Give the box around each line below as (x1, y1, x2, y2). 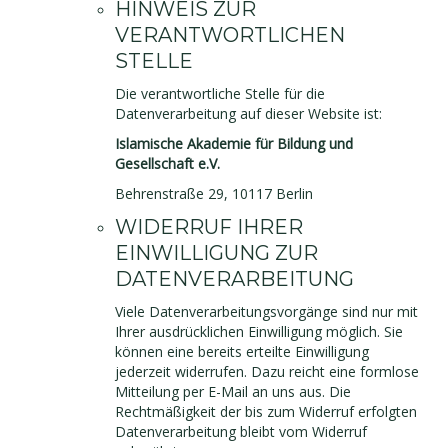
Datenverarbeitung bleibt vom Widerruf (115, 422, 367, 441)
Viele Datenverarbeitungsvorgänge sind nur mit (115, 302, 418, 321)
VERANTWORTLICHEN (115, 23, 345, 47)
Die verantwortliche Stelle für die (115, 84, 325, 103)
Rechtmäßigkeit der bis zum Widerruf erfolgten (115, 402, 417, 421)
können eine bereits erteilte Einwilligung (115, 342, 369, 361)
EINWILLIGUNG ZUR (115, 241, 318, 265)
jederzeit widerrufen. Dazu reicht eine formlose (115, 362, 419, 381)
